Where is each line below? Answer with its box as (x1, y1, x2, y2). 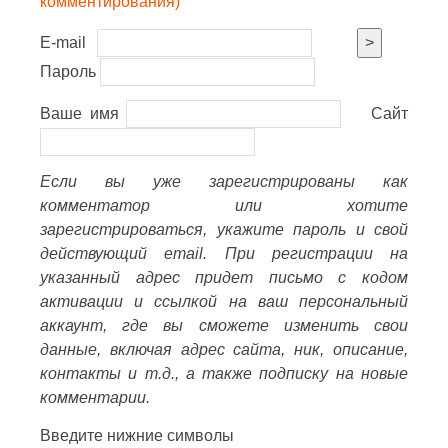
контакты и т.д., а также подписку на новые (40, 365, 408, 382)
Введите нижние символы (40, 427, 234, 444)
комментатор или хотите (40, 197, 408, 214)
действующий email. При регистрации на (40, 245, 408, 262)
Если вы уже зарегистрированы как (40, 173, 408, 190)
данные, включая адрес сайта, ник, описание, (40, 341, 408, 358)
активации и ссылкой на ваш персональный (40, 293, 408, 310)
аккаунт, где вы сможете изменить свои (40, 317, 408, 334)
